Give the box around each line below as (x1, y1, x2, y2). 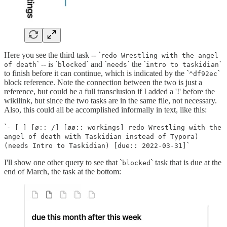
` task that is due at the (150, 158, 221, 167)
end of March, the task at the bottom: (4, 167, 121, 176)
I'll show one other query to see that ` (4, 158, 122, 167)
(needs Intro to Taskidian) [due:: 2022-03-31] (4, 142, 186, 150)
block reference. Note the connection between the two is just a (4, 78, 202, 87)
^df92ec (189, 70, 217, 78)
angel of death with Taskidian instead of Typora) (4, 133, 199, 141)
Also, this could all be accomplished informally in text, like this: (4, 105, 207, 115)
